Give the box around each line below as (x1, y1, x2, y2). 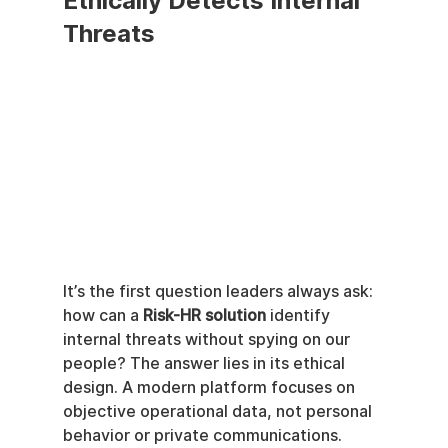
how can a (62, 305, 143, 325)
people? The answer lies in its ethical (62, 353, 349, 373)
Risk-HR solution (142, 305, 266, 325)
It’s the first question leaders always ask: (62, 281, 377, 301)
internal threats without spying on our (62, 329, 354, 349)
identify (265, 305, 334, 325)
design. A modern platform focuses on (62, 377, 359, 397)
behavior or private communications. (62, 425, 342, 445)
